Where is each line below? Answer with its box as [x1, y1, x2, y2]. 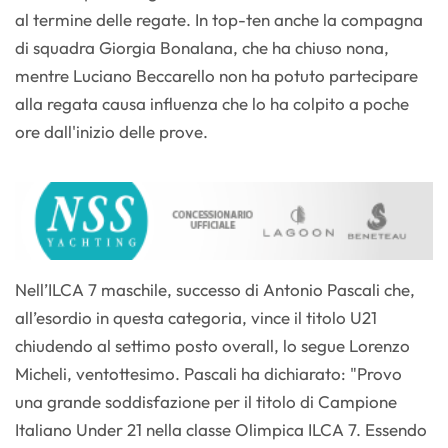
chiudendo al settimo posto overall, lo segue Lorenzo [15, 335, 410, 357]
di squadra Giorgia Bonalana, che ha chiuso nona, [15, 36, 389, 58]
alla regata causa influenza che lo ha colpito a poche [15, 92, 409, 114]
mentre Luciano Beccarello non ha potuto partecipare [15, 64, 418, 86]
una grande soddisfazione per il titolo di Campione [15, 391, 397, 413]
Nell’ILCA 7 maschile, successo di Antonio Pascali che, [15, 279, 415, 301]
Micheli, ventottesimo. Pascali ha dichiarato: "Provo [15, 363, 402, 385]
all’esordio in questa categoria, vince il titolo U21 [15, 307, 377, 329]
